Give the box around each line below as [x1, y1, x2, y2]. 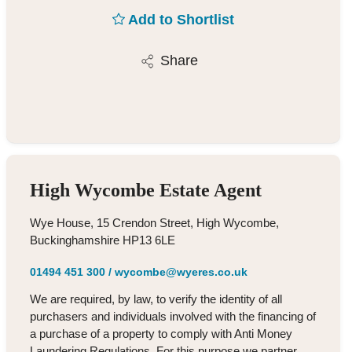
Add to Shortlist [127, 12, 234, 28]
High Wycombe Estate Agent [29, 179, 262, 200]
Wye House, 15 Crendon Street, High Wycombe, [29, 215, 279, 229]
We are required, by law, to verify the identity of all [29, 291, 282, 306]
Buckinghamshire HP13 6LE [29, 233, 175, 247]
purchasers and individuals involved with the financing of [29, 309, 316, 323]
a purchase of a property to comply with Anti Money [29, 326, 292, 340]
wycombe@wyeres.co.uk [114, 265, 247, 278]
